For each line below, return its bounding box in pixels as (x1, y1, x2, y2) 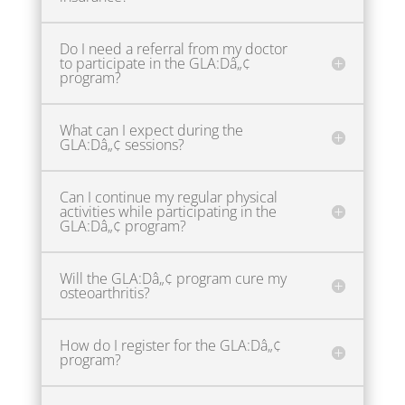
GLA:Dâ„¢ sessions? (59, 134, 184, 155)
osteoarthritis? (59, 282, 150, 303)
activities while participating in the (59, 201, 277, 221)
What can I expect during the (59, 119, 243, 140)
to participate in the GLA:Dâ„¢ (59, 52, 250, 73)
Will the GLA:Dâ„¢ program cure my (59, 268, 287, 288)
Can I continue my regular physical (59, 186, 278, 207)
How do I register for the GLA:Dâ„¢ (59, 334, 281, 355)
